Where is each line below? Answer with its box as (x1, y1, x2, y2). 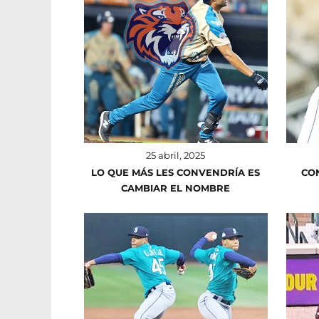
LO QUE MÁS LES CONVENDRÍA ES (91, 166, 261, 178)
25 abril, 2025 (146, 149, 206, 161)
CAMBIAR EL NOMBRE (121, 182, 231, 194)
